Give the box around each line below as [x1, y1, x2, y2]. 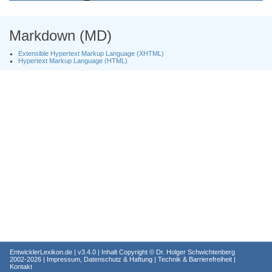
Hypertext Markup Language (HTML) [18, 57, 127, 64]
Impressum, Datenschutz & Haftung [47, 256, 152, 263]
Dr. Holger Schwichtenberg [156, 248, 235, 256]
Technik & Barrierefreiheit [158, 256, 232, 263]
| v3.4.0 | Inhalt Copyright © [74, 248, 156, 256]
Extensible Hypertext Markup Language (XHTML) [18, 50, 164, 57]
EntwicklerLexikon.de [10, 248, 74, 256]
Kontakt [10, 263, 32, 270]
